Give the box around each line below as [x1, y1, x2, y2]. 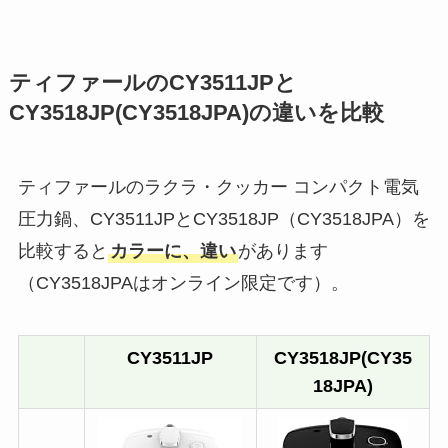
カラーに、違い [109, 241, 236, 262]
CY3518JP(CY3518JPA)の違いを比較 [8, 101, 384, 126]
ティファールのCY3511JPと [8, 71, 297, 96]
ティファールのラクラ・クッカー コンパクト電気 [17, 177, 419, 198]
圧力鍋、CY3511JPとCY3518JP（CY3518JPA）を [17, 209, 430, 230]
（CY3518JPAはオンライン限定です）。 [17, 273, 349, 294]
